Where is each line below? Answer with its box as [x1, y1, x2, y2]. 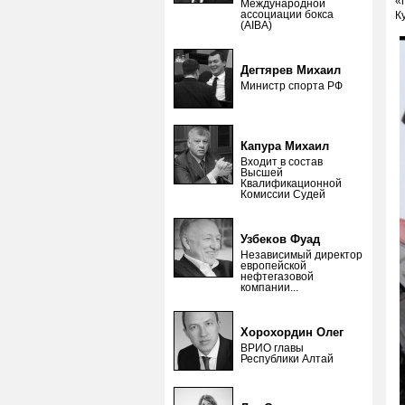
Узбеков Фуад [240, 232, 320, 246]
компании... [240, 281, 298, 294]
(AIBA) [240, 19, 272, 32]
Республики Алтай [240, 353, 334, 365]
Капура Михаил [240, 139, 329, 153]
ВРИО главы [240, 342, 304, 354]
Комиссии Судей [240, 188, 325, 201]
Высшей [240, 166, 283, 179]
